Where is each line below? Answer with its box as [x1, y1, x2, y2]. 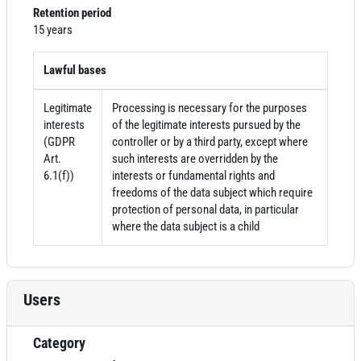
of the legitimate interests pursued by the [112, 118, 301, 132]
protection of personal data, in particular [112, 202, 299, 217]
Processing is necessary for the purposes [112, 101, 307, 115]
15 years [33, 23, 73, 37]
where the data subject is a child [112, 219, 259, 234]
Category [33, 334, 85, 351]
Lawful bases [44, 63, 106, 77]
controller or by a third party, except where [112, 135, 308, 149]
